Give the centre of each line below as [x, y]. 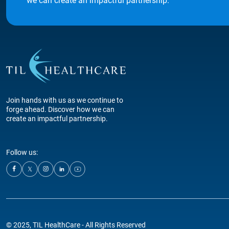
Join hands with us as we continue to [65, 100]
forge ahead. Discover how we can [60, 109]
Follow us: [22, 152]
